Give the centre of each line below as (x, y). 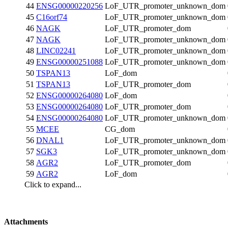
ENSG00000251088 (69, 62)
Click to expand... (53, 185)
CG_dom (120, 129)
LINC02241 (56, 51)
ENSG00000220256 (69, 6)
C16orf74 (52, 17)
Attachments (26, 222)
